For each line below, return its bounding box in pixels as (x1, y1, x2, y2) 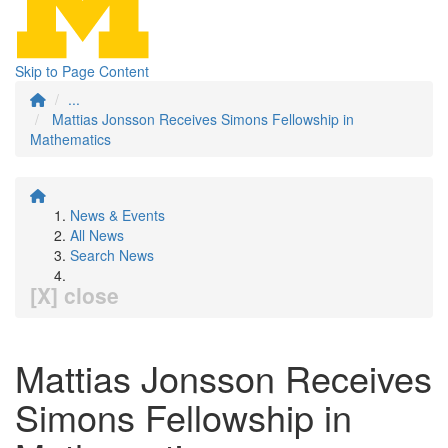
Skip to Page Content (15, 61, 149, 81)
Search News (70, 245, 154, 265)
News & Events (70, 205, 165, 225)
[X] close (30, 280, 119, 310)
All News (70, 225, 124, 245)
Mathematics (30, 129, 111, 149)
